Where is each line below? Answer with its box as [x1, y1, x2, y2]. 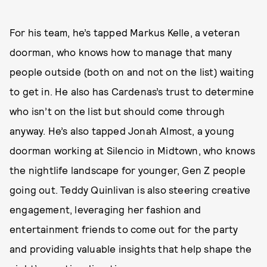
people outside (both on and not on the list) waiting [10, 66, 254, 78]
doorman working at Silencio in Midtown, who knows [10, 144, 255, 157]
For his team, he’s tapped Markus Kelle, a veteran [10, 26, 240, 39]
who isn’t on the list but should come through [10, 105, 225, 117]
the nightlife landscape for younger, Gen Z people [10, 164, 246, 176]
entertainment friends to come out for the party [10, 223, 238, 235]
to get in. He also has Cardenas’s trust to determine [10, 85, 254, 98]
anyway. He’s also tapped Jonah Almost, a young [10, 125, 235, 137]
